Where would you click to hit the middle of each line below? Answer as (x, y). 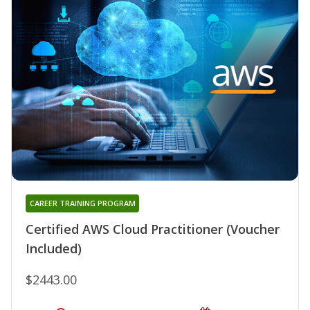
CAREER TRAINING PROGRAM (82, 203)
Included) (54, 248)
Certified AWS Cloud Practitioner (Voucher (153, 229)
